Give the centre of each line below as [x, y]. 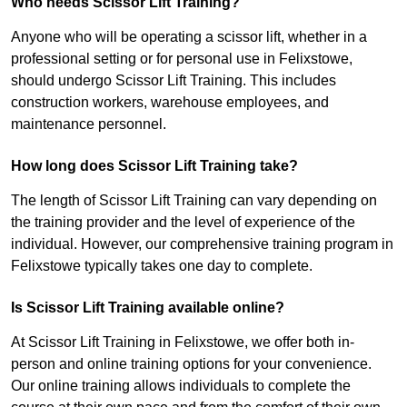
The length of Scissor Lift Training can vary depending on [194, 201]
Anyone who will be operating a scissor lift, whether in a [189, 37]
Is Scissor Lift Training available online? [148, 308]
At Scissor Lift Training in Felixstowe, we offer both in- [183, 342]
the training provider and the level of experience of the [183, 223]
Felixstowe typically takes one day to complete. [162, 266]
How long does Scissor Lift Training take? [154, 166]
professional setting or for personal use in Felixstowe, [182, 59]
